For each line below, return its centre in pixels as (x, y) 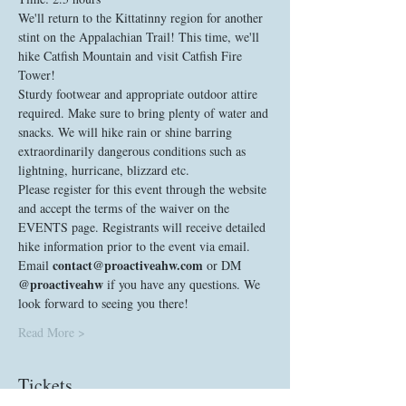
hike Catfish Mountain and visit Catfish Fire (132, 56)
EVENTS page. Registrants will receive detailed (144, 227)
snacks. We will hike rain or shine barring (127, 132)
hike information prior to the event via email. (136, 246)
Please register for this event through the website (144, 189)
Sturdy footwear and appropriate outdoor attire (140, 94)
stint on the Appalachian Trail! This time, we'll (140, 37)
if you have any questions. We (184, 284)
